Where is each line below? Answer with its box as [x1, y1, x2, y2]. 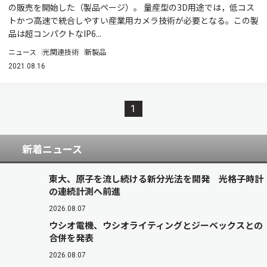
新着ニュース [22, 141, 82, 156]
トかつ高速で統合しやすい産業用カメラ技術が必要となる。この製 [8, 14, 259, 26]
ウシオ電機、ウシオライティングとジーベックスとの [49, 219, 263, 231]
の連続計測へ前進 [49, 185, 120, 197]
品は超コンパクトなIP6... [8, 27, 101, 39]
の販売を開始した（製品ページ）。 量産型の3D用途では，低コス [8, 1, 254, 13]
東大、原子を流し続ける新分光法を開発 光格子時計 [49, 172, 263, 185]
